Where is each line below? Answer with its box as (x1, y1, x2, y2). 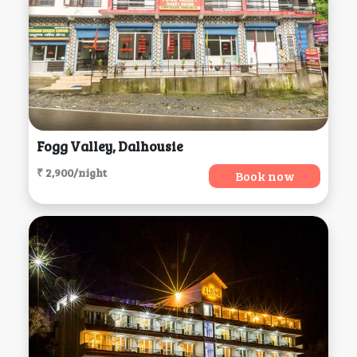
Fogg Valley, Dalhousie (36, 137, 183, 156)
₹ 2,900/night (36, 165, 107, 181)
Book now (234, 167, 295, 185)
